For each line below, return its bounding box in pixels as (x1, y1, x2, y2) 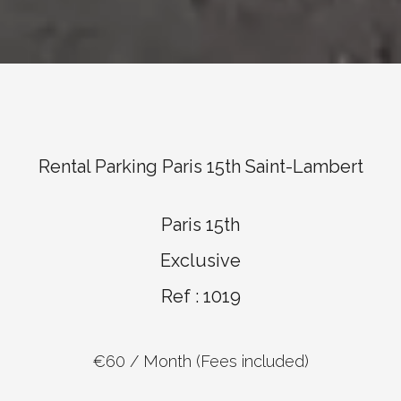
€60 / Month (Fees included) (92, 351, 309, 371)
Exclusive (160, 249, 241, 271)
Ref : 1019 (160, 285, 241, 307)
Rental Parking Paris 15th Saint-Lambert (38, 155, 363, 177)
